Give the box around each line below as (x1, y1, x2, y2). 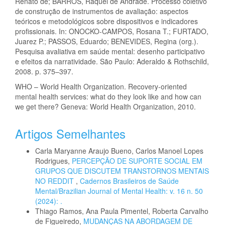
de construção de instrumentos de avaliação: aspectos (15, 6, 188, 16)
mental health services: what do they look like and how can (15, 91, 201, 101)
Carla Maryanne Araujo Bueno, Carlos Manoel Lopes (35, 145, 203, 156)
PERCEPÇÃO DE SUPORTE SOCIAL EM (72, 155, 202, 166)
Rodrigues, (35, 155, 72, 166)
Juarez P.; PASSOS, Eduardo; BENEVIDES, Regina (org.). (15, 36, 198, 46)
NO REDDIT (35, 175, 76, 186)
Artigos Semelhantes (15, 124, 126, 142)
